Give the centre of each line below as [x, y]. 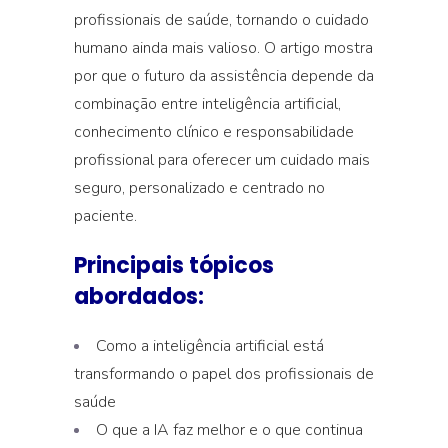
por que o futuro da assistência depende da [224, 76]
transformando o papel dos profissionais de [224, 374]
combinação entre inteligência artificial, [207, 104]
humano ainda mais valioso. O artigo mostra [223, 48]
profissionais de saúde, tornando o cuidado [221, 20]
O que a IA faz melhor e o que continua [229, 430]
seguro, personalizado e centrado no [199, 188]
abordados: [139, 296]
